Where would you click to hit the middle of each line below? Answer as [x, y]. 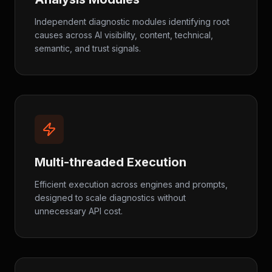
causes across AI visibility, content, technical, [124, 35]
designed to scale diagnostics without [110, 198]
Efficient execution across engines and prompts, [131, 184]
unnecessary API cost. [79, 211]
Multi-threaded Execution [110, 162]
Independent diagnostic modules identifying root [132, 22]
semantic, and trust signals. [88, 48]
